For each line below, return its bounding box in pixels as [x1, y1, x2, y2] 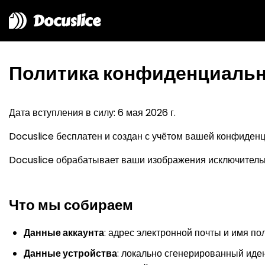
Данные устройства [24, 247, 117, 260]
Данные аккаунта [24, 226, 104, 240]
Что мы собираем [9, 195, 133, 215]
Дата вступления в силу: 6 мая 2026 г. [9, 106, 176, 119]
